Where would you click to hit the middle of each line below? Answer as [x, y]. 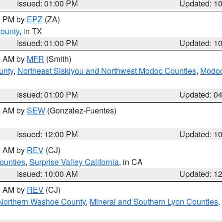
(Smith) [58, 59]
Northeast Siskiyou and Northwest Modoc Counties [107, 71]
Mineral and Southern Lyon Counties [154, 201]
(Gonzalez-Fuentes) [81, 110]
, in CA [131, 162]
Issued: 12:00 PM [48, 134]
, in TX [31, 31]
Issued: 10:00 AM [48, 174]
